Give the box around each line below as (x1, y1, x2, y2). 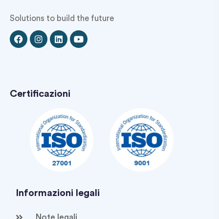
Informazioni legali (16, 188, 100, 198)
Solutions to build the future (10, 14, 114, 22)
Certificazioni (10, 88, 70, 99)
